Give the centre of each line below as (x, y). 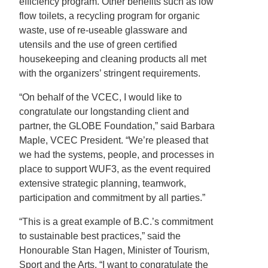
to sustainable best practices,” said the (100, 236)
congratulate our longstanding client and (104, 112)
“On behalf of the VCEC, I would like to (100, 97)
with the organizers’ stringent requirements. (110, 73)
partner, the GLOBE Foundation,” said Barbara (117, 126)
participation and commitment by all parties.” (112, 198)
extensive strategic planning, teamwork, (103, 183)
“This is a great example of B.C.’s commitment (116, 222)
